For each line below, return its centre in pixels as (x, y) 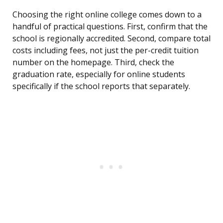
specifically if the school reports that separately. (101, 86)
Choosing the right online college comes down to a (107, 15)
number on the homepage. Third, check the (93, 62)
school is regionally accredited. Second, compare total (111, 39)
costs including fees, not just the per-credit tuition (106, 51)
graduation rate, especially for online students (99, 74)
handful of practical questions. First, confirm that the (110, 27)
